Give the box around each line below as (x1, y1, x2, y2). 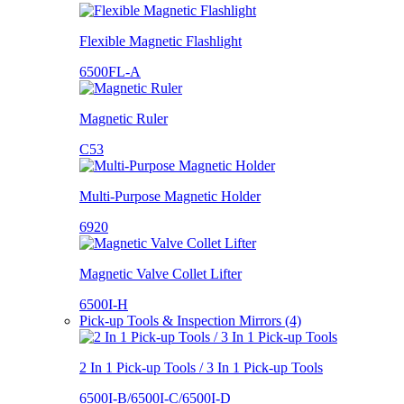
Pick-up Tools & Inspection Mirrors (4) (79, 312, 301, 328)
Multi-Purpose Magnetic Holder (79, 188, 261, 204)
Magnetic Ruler (79, 110, 168, 126)
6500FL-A (79, 63, 141, 79)
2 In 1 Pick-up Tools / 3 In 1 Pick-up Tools (79, 359, 323, 375)
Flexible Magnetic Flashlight (79, 32, 242, 49)
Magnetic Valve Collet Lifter (79, 265, 242, 281)
